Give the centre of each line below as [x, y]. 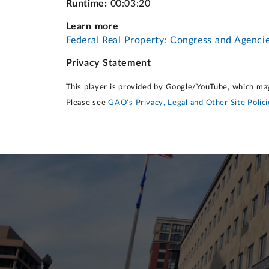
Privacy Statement [108, 63]
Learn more [92, 26]
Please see [87, 103]
